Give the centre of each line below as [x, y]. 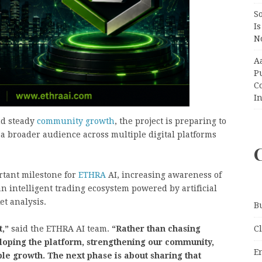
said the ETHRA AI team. [60, 229]
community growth [76, 121]
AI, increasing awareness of [164, 175]
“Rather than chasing [156, 229]
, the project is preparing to [170, 121]
